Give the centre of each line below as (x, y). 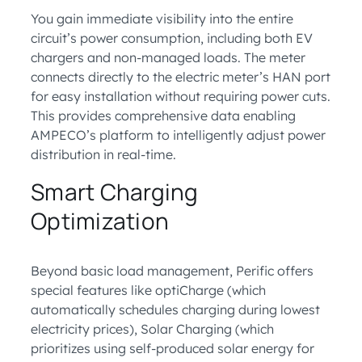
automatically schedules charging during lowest (175, 309)
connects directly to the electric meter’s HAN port (181, 77)
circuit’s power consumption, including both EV (172, 38)
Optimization (100, 221)
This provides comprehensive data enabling (163, 116)
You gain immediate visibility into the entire (162, 19)
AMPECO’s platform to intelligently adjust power (178, 135)
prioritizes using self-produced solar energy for (173, 348)
